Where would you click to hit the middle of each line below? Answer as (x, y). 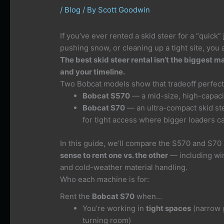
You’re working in (114, 208)
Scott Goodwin (124, 10)
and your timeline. (93, 72)
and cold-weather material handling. (124, 167)
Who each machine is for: (105, 179)
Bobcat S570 (106, 96)
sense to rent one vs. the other (114, 155)
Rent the (76, 196)
